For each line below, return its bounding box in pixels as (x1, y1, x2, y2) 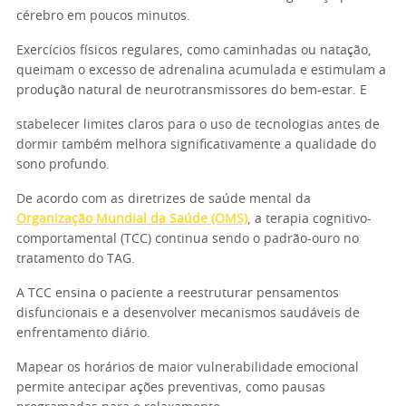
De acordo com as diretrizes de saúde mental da (16, 193, 311, 206)
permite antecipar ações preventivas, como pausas (16, 382, 325, 394)
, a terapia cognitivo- (247, 213, 372, 226)
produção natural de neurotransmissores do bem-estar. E (16, 84, 367, 97)
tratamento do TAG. (16, 253, 135, 266)
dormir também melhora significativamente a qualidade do (16, 139, 376, 151)
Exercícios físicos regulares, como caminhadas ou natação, (16, 44, 372, 57)
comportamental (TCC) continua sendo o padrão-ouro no (16, 233, 359, 246)
